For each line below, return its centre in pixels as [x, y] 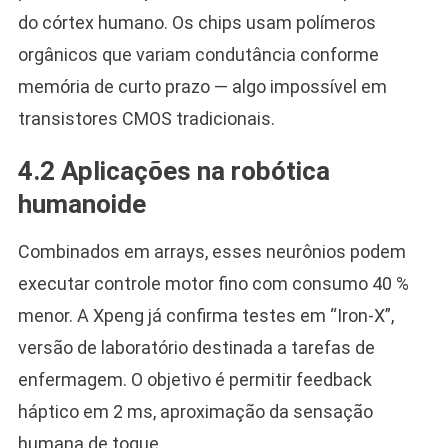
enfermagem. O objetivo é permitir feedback [194, 379]
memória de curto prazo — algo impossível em [202, 86]
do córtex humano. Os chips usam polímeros [196, 22]
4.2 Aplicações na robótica [173, 170]
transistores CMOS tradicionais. [146, 118]
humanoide [81, 203]
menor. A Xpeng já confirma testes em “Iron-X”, [205, 315]
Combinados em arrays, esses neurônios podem [211, 251]
